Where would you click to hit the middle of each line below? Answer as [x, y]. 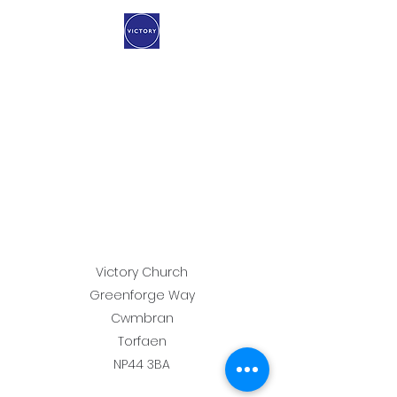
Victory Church [142, 272]
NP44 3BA [142, 364]
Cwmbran [142, 318]
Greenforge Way [142, 295]
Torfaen [142, 341]
